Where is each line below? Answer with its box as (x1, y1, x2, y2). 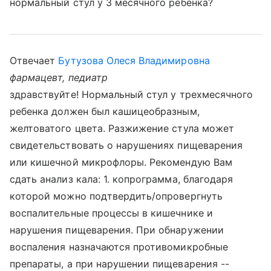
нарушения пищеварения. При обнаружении (10, 224, 224, 236)
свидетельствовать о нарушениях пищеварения (10, 139, 243, 151)
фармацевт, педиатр (10, 71, 108, 83)
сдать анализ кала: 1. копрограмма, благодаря (10, 173, 233, 185)
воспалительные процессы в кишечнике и (10, 207, 213, 219)
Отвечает (10, 54, 59, 67)
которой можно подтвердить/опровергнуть (10, 190, 223, 202)
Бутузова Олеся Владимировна (58, 54, 210, 67)
